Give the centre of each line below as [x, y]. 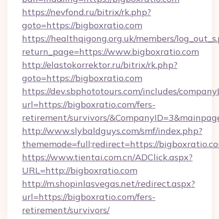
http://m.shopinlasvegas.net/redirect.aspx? [109, 184]
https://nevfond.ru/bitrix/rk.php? [87, 12]
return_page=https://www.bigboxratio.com [110, 52]
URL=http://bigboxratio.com [80, 170]
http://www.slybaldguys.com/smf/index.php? [112, 131]
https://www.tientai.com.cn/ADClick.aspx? [107, 157]
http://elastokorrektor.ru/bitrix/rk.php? [100, 65]
